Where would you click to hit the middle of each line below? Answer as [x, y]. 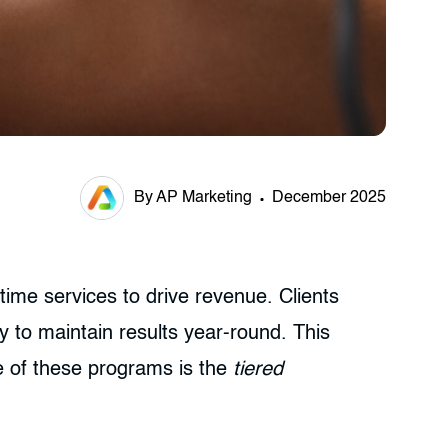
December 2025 [329, 197]
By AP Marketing [193, 197]
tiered [258, 370]
